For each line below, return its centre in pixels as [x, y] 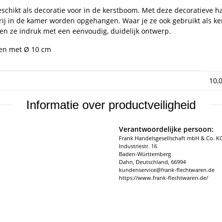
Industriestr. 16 [138, 146]
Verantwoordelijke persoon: [166, 129]
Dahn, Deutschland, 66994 [152, 162]
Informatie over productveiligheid [111, 105]
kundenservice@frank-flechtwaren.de [167, 169]
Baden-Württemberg [145, 154]
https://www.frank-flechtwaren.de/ [164, 177]
